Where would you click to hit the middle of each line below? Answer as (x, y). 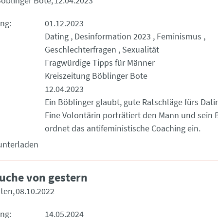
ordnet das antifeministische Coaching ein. (123, 128)
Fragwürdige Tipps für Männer (100, 63)
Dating (57, 36)
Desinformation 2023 (113, 36)
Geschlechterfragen (81, 49)
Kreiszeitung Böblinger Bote (96, 76)
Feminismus (179, 36)
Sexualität (141, 49)
